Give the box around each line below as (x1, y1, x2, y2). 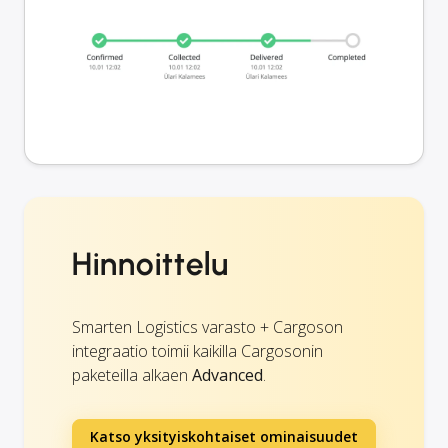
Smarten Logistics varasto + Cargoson (72, 315, 343, 338)
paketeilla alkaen (72, 363, 192, 386)
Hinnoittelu (72, 244, 229, 283)
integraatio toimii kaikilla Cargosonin (72, 339, 323, 362)
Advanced (192, 363, 263, 386)
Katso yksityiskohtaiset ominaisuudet (90, 426, 358, 446)
